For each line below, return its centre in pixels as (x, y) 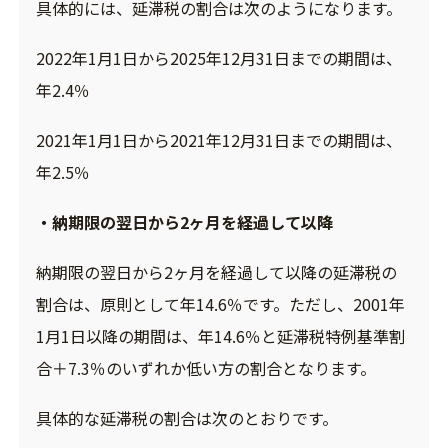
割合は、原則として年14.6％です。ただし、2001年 (220, 304)
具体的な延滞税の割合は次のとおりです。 (186, 418)
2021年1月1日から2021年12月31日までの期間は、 (218, 140)
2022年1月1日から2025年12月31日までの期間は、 (218, 58)
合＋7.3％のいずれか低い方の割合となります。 (205, 368)
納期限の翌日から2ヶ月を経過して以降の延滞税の (216, 272)
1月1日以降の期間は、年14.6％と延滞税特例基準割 (220, 336)
